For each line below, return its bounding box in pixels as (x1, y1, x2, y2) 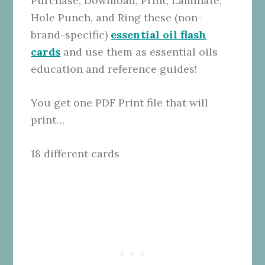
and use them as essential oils (60, 44, 218, 59)
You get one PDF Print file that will (31, 95, 209, 109)
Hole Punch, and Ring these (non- (31, 10, 203, 24)
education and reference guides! (31, 62, 198, 76)
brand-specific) (31, 27, 111, 41)
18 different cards (31, 146, 120, 160)
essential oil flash (111, 27, 207, 41)
